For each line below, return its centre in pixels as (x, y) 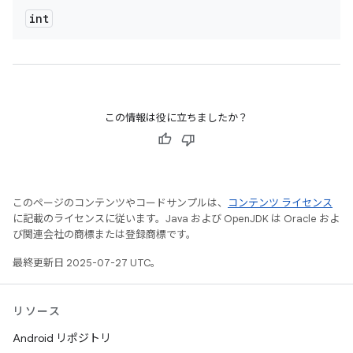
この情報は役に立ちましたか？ (176, 118)
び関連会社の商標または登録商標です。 (104, 234)
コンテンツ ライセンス (280, 203)
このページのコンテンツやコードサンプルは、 (120, 203)
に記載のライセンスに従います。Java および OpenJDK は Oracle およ (176, 219)
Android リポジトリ (62, 338)
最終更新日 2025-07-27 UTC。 (87, 263)
